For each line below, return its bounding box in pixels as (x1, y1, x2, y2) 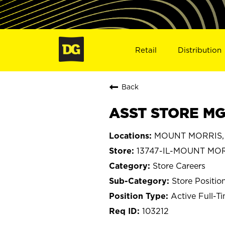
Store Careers (153, 161, 205, 170)
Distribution (178, 45, 222, 54)
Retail (135, 45, 157, 54)
